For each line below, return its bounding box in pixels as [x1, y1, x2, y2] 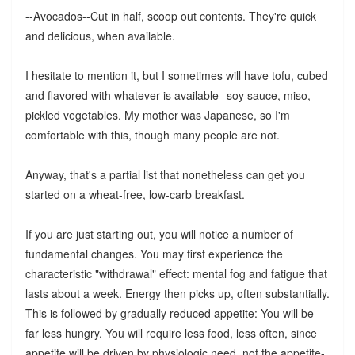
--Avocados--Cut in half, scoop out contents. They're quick [25, 7, 316, 24]
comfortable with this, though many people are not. [25, 126, 280, 143]
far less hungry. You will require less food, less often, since [25, 324, 317, 341]
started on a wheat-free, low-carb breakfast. [25, 185, 245, 202]
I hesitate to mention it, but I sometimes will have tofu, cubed [25, 67, 328, 83]
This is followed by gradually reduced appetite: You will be [25, 304, 314, 321]
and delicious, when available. [25, 27, 175, 44]
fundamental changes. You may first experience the [25, 245, 283, 261]
